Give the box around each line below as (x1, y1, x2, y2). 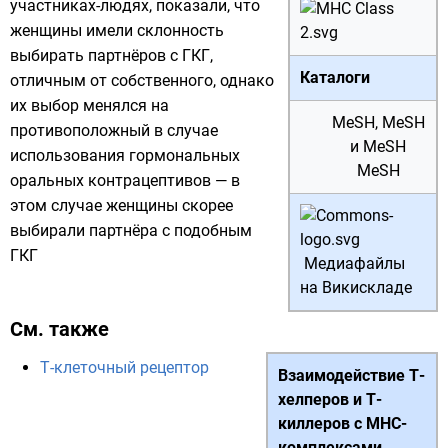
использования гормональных (10, 146, 240, 165)
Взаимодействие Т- (278, 366, 425, 385)
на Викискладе (300, 278, 412, 297)
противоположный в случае (10, 121, 218, 140)
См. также (10, 317, 109, 341)
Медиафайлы (304, 254, 405, 273)
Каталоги (300, 68, 370, 87)
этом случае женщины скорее (10, 196, 233, 215)
